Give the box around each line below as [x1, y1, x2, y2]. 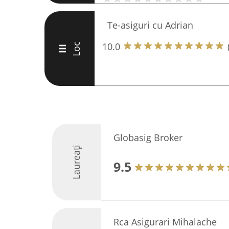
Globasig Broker [113, 131, 182, 144]
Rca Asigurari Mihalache [113, 216, 217, 228]
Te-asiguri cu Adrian [107, 19, 193, 31]
